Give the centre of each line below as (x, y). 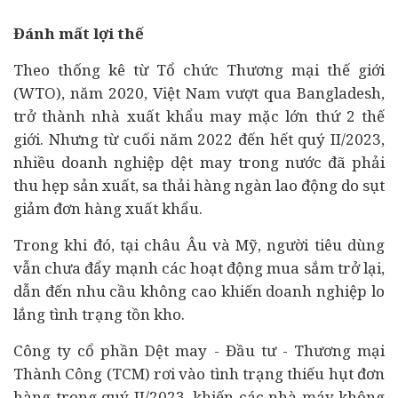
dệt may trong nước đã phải (275, 162)
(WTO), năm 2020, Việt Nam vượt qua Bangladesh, (199, 93)
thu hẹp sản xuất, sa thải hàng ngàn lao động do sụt (199, 185)
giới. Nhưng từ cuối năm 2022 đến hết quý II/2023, (199, 139)
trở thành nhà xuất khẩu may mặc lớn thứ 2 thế (199, 116)
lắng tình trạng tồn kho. (99, 314)
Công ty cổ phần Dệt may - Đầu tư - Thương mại (199, 350)
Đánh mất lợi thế (79, 33)
